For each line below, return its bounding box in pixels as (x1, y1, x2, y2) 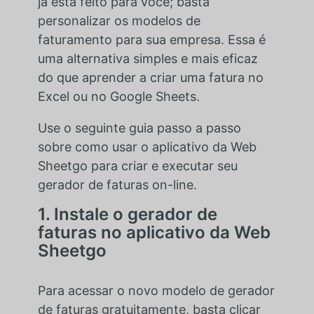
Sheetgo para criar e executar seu (37, 158, 238, 173)
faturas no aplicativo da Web (37, 221, 271, 243)
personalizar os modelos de (37, 13, 200, 28)
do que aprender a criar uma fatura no (37, 69, 264, 85)
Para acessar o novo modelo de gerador (37, 282, 275, 298)
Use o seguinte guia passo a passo (37, 120, 241, 135)
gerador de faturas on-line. (37, 177, 197, 192)
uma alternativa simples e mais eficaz (37, 50, 258, 66)
